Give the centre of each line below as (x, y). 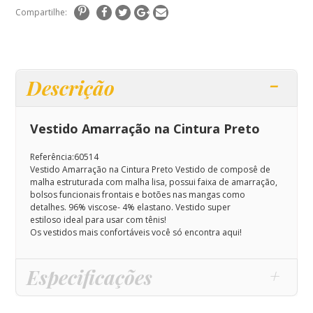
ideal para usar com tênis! (114, 220)
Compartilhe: (42, 13)
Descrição (71, 88)
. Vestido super (201, 208)
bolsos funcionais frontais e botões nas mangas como (137, 195)
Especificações (90, 277)
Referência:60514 (64, 157)
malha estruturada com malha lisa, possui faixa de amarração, (153, 182)
